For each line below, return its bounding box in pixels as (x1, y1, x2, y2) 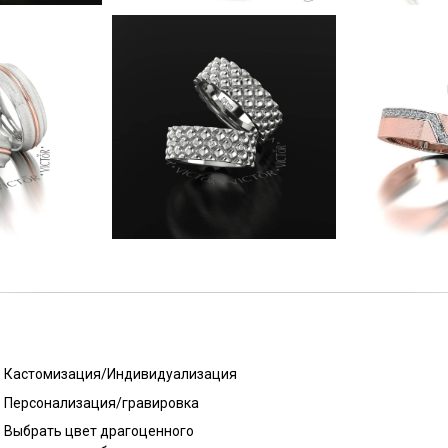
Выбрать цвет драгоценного (4, 423, 194, 439)
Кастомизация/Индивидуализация (4, 366, 237, 382)
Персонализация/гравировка (4, 395, 199, 411)
